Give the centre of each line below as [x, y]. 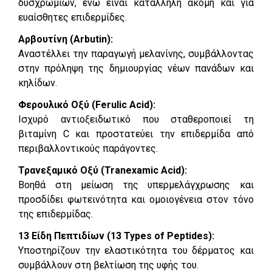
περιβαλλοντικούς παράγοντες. [88, 148]
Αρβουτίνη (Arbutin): [66, 39]
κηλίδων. [38, 83]
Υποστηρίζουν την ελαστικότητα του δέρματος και [136, 250]
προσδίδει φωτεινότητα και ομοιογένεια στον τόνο [136, 199]
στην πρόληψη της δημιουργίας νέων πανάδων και [136, 68]
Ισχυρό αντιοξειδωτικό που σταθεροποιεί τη [136, 119]
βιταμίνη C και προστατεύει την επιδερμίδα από [136, 134]
